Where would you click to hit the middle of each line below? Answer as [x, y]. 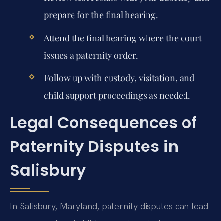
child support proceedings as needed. [117, 95]
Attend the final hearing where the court [123, 38]
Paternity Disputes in [94, 147]
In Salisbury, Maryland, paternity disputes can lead [109, 206]
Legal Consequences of [103, 123]
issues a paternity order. [91, 55]
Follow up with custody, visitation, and [119, 78]
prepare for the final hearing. [101, 15]
